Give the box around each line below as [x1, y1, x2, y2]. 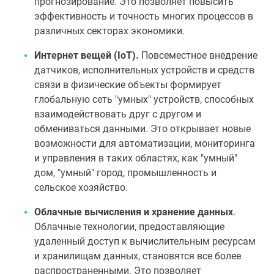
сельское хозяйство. [34, 182, 128, 193]
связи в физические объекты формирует [34, 79, 221, 91]
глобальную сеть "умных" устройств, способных [34, 94, 254, 105]
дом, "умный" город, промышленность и [34, 167, 217, 179]
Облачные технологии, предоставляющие [34, 221, 224, 232]
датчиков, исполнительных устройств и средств [34, 64, 254, 76]
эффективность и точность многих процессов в [34, 10, 253, 22]
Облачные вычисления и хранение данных [34, 206, 233, 218]
